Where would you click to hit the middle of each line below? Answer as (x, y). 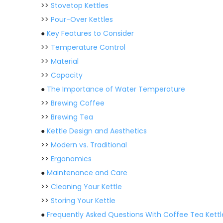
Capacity (67, 75)
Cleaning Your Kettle (86, 187)
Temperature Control (88, 47)
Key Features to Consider (90, 33)
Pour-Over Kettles (82, 19)
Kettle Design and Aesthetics (97, 131)
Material (65, 61)
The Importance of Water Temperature (116, 89)
